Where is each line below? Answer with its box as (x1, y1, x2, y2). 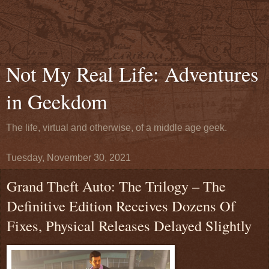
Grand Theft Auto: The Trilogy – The (7, 176, 226, 196)
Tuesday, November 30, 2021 (6, 153, 131, 163)
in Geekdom (6, 88, 107, 115)
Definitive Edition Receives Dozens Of (7, 196, 235, 216)
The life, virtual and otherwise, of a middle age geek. (6, 122, 227, 133)
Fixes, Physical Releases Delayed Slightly (7, 216, 252, 235)
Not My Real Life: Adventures (6, 60, 258, 88)
